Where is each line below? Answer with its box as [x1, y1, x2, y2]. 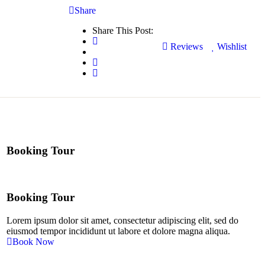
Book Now [12, 236, 54, 247]
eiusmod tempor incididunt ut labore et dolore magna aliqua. [6, 225, 230, 236]
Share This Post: [92, 25, 153, 35]
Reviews [168, 41, 203, 51]
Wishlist [217, 41, 247, 51]
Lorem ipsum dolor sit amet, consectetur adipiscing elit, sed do [6, 215, 238, 225]
